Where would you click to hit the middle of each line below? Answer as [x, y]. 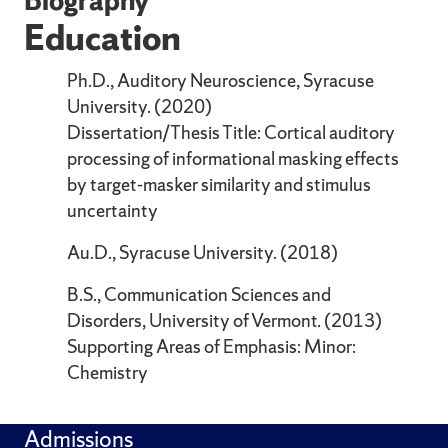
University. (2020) [140, 106]
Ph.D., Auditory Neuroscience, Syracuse [221, 80]
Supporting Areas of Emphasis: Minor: [212, 346]
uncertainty [113, 210]
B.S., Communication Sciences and [199, 294]
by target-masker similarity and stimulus [219, 184]
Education [102, 37]
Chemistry [108, 372]
